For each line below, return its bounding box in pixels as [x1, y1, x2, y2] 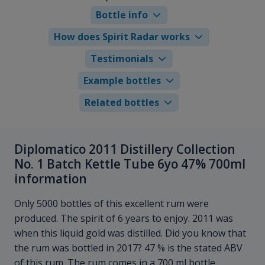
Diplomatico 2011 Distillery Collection [14, 140, 235, 157]
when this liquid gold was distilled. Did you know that [14, 227, 246, 240]
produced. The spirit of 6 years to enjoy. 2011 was [14, 212, 233, 225]
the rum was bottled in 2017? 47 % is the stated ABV [14, 241, 243, 255]
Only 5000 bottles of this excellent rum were [14, 197, 209, 211]
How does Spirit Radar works [54, 30, 190, 43]
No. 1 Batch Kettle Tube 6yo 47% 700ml [14, 155, 245, 172]
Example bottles [83, 73, 161, 87]
